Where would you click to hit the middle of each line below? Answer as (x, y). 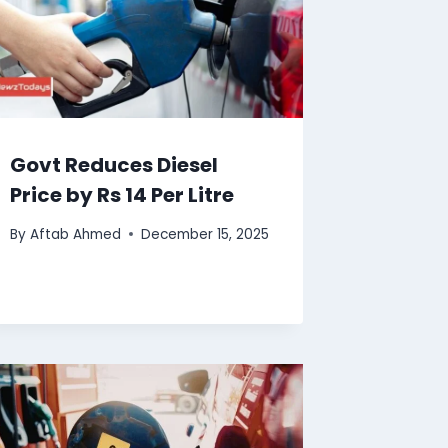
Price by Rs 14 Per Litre (122, 194)
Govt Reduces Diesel (114, 164)
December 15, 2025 (204, 234)
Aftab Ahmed (75, 234)
